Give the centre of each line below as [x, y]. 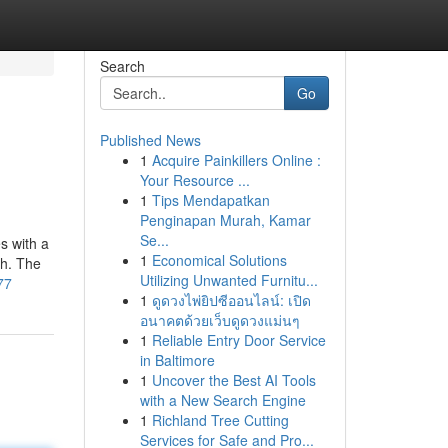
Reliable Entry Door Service [238, 340]
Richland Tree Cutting [220, 420]
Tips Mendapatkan [210, 200]
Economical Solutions [219, 260]
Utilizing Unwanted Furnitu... [228, 280]
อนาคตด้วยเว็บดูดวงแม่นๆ [219, 320]
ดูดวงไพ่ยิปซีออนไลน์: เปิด [231, 300]
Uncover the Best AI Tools [233, 380]
